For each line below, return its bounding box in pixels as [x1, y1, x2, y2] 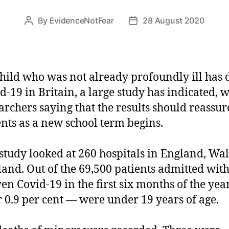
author [28, 28, 54, 39]
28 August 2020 [143, 15, 204, 26]
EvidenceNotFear [49, 15, 114, 26]
